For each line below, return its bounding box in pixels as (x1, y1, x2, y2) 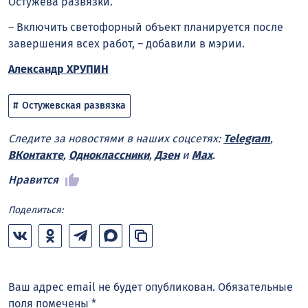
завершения (8, 36, 74, 50)
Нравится (8, 173, 58, 187)
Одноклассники (69, 148, 149, 162)
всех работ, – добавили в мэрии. (74, 36, 245, 50)
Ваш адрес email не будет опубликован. (8, 280, 215, 294)
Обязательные (218, 280, 293, 294)
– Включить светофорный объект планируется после (8, 20, 283, 34)
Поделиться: (8, 204, 63, 217)
